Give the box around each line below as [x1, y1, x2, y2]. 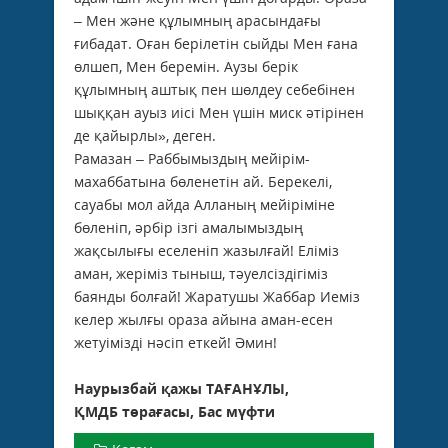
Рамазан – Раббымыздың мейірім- [74, 148, 310, 168]
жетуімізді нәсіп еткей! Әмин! [74, 332, 277, 352]
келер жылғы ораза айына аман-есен [74, 309, 333, 329]
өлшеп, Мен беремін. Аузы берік [74, 56, 298, 76]
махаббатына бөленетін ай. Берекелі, [74, 171, 332, 191]
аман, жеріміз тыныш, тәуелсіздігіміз [74, 263, 328, 283]
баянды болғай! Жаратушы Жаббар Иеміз [74, 286, 360, 306]
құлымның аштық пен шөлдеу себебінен [74, 79, 355, 99]
